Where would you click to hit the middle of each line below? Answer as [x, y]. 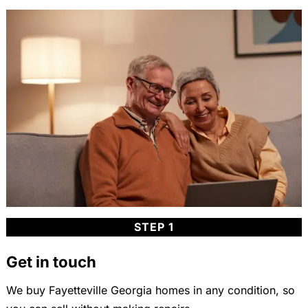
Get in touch [51, 261]
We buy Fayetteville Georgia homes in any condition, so [150, 290]
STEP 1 [154, 227]
